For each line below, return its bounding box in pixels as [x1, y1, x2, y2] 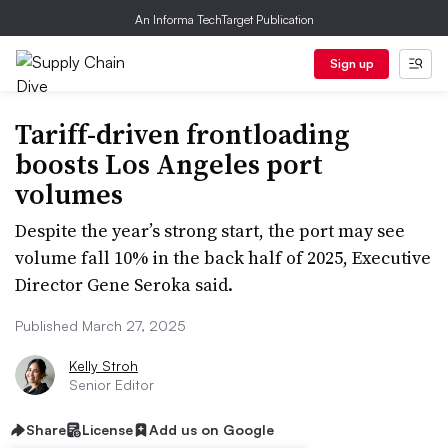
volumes [15, 175, 123, 213]
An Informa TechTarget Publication [134, 12, 314, 27]
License [82, 421, 133, 438]
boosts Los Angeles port [15, 145, 323, 183]
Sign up [329, 56, 374, 71]
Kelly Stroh [69, 357, 138, 374]
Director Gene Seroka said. [15, 272, 233, 297]
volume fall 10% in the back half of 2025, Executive [15, 245, 431, 270]
